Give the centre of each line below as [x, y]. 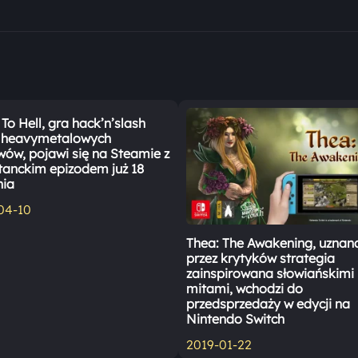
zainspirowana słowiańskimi [270, 273]
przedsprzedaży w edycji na [268, 303]
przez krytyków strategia [261, 258]
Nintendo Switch [236, 318]
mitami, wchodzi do [245, 288]
